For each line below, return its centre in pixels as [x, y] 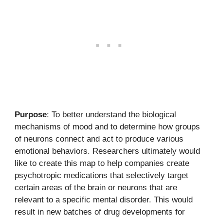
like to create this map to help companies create [102, 163]
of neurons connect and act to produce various [99, 139]
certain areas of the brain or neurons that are [96, 188]
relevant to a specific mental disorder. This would [104, 200]
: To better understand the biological [111, 115]
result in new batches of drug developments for [100, 212]
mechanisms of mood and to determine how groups [107, 127]
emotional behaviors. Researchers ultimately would [107, 151]
